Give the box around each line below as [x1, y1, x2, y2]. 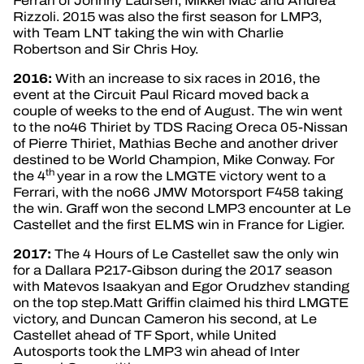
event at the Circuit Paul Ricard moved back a [13, 84, 309, 104]
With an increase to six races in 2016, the [55, 68, 320, 88]
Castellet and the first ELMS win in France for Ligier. [13, 214, 344, 234]
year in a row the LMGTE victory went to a [57, 166, 326, 185]
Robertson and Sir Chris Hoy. [13, 39, 198, 58]
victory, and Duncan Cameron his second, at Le [13, 309, 317, 328]
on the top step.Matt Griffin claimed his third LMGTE [13, 292, 349, 312]
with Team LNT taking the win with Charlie [13, 23, 284, 42]
